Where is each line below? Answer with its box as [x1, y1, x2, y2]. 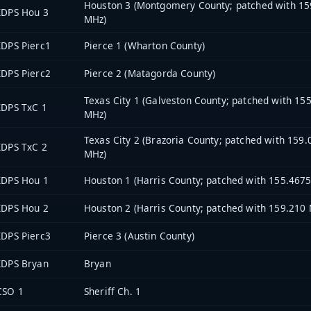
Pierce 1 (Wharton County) [84, 38, 205, 52]
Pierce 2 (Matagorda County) [84, 66, 216, 80]
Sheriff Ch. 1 [84, 284, 142, 298]
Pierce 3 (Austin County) [84, 228, 194, 242]
